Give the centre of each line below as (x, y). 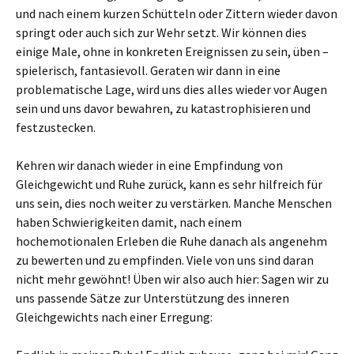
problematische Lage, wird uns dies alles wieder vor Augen (171, 89)
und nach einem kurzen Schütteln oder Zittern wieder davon (177, 13)
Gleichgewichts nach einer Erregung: (114, 317)
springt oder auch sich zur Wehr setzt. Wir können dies (161, 32)
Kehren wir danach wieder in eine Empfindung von (149, 165)
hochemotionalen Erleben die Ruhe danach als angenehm (171, 241)
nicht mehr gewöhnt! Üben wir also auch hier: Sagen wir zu (172, 279)
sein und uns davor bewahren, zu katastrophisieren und (163, 108)
